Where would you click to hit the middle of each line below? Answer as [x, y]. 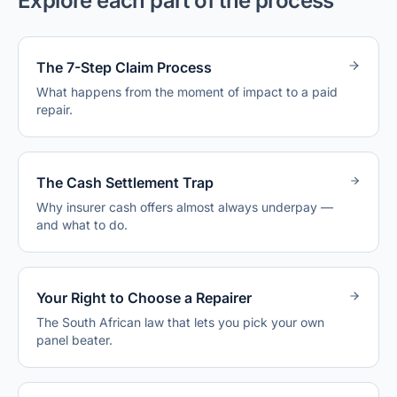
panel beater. [74, 340]
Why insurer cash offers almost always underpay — [185, 207]
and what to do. [82, 225]
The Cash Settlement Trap [125, 183]
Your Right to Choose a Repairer [144, 298]
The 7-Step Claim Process [124, 67]
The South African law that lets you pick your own [180, 322]
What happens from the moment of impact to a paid [187, 92]
